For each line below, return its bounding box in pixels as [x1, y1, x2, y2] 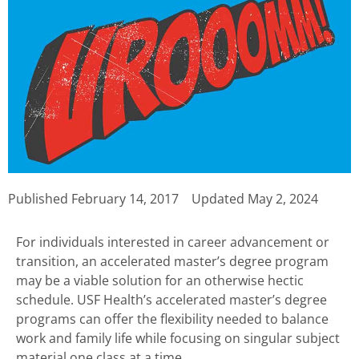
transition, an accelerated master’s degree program [16, 252, 329, 270]
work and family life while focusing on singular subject [16, 329, 340, 347]
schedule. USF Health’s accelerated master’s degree [16, 290, 327, 309]
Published [8, 189, 71, 208]
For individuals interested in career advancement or [16, 232, 329, 251]
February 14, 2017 [71, 189, 179, 208]
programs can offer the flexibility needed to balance [16, 309, 329, 328]
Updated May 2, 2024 [192, 189, 318, 208]
